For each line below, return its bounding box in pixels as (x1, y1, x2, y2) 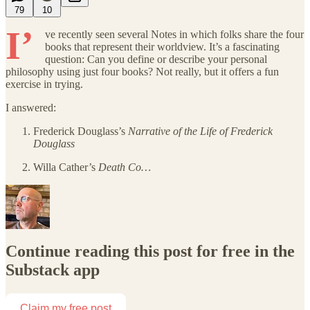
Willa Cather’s (33, 161, 98, 173)
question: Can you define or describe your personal (45, 53, 267, 65)
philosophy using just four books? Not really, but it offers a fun (6, 65, 279, 77)
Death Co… (98, 161, 151, 173)
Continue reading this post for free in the (6, 242, 295, 261)
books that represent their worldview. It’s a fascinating (45, 40, 280, 53)
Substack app (6, 261, 100, 280)
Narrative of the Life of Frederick (128, 125, 273, 137)
